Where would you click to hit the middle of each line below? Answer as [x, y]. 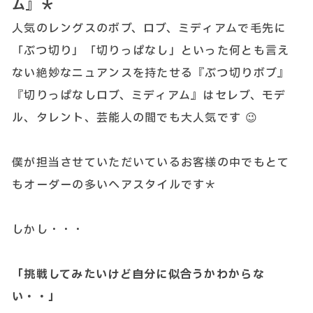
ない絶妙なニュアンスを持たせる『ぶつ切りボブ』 [151, 73]
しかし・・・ [48, 230]
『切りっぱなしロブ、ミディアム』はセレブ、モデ [149, 96]
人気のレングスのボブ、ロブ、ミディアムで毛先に [149, 29]
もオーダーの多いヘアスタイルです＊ [115, 185]
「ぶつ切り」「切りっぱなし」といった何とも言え [151, 51]
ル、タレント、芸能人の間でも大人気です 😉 [135, 118]
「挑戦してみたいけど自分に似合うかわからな [138, 275]
